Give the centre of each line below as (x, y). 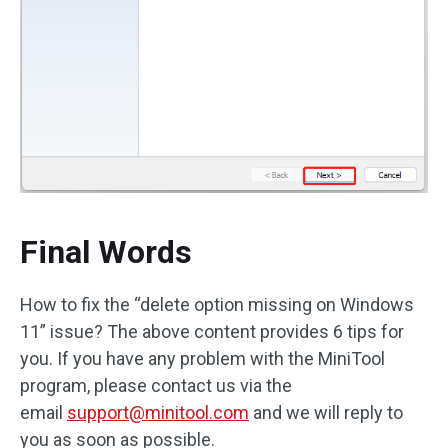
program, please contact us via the (156, 386)
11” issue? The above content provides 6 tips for (212, 332)
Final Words (106, 252)
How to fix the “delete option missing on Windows (217, 305)
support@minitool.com (158, 413)
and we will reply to (326, 413)
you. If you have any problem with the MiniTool (202, 359)
